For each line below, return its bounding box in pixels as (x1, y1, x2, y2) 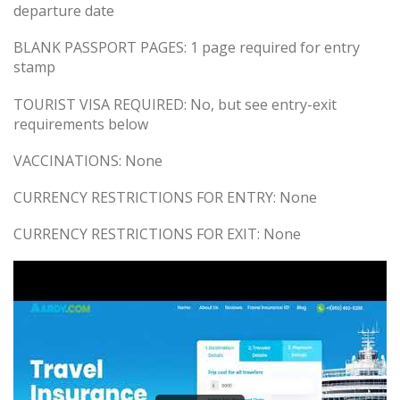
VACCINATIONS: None (13, 150, 162, 171)
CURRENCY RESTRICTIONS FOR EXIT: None (13, 224, 301, 245)
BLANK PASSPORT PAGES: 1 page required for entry (13, 37, 360, 58)
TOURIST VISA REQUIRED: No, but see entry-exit (13, 94, 337, 114)
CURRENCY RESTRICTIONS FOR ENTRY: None (13, 187, 317, 207)
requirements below (13, 113, 148, 134)
